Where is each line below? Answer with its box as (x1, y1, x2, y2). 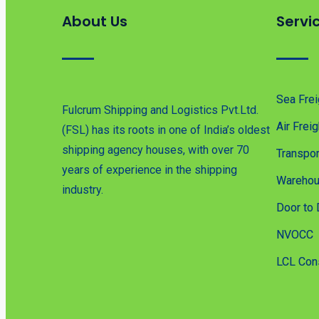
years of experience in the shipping (62, 163, 237, 177)
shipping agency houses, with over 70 (62, 143, 249, 157)
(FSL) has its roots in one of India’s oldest (62, 123, 270, 137)
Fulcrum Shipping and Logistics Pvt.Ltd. (62, 103, 258, 117)
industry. (62, 183, 103, 197)
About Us (62, 11, 127, 32)
